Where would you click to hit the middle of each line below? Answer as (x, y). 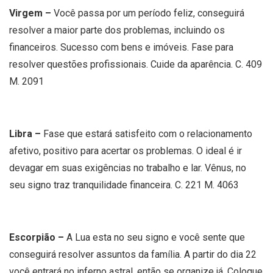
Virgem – (31, 13)
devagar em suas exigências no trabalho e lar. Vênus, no (128, 168)
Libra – (26, 133)
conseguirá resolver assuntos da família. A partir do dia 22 (133, 254)
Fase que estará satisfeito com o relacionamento (148, 133)
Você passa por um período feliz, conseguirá (149, 13)
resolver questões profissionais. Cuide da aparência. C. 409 (136, 64)
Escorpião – (38, 237)
